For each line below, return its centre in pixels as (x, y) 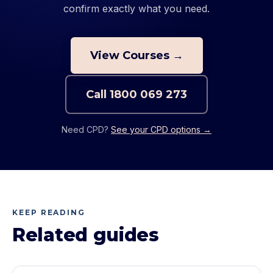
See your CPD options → (161, 130)
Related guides (86, 235)
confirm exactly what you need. (136, 9)
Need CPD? (85, 130)
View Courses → (136, 56)
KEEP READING (49, 213)
